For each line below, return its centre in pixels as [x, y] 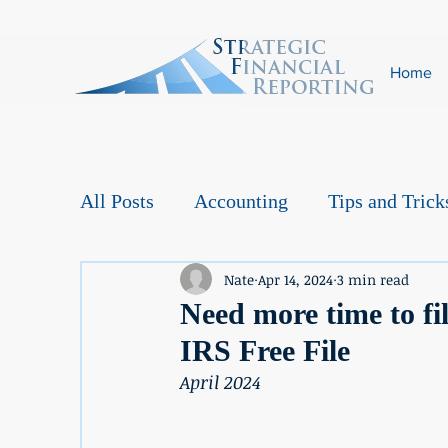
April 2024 [220, 382]
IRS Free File [265, 350]
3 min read [373, 279]
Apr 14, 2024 [295, 279]
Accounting [241, 201]
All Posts [117, 201]
